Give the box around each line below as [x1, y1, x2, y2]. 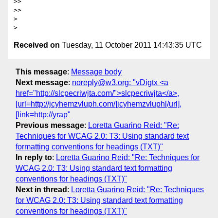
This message [16, 67, 67, 76]
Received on [14, 41, 60, 50]
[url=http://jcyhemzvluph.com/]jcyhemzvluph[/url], [16, 99, 182, 108]
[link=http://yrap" [16, 110, 71, 119]
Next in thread [16, 185, 67, 194]
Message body [71, 67, 122, 76]
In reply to [16, 153, 52, 162]
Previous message [16, 121, 84, 129]
